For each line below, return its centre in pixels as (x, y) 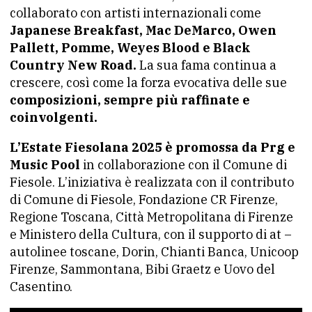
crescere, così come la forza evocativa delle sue (148, 82)
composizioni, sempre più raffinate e (130, 100)
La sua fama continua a (206, 65)
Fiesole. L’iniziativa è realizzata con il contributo (152, 182)
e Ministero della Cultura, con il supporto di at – (151, 234)
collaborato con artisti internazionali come (135, 13)
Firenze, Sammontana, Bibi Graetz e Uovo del (142, 269)
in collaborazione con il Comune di (184, 164)
